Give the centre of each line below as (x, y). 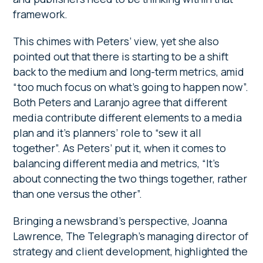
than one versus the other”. (78, 194)
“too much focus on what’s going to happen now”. (131, 87)
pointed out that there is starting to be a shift (121, 57)
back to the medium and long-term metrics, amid (129, 72)
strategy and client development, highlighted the (131, 252)
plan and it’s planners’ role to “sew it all (107, 133)
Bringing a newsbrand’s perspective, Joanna (120, 221)
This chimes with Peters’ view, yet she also (116, 41)
